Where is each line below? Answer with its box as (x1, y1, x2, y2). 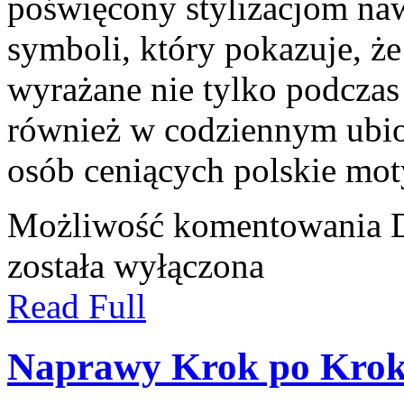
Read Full (7, 286, 146, 326)
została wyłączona (7, 245, 264, 285)
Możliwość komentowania (7, 205, 390, 244)
